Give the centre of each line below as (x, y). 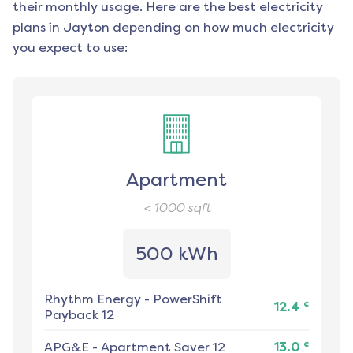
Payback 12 (79, 315)
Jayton (86, 28)
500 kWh (176, 254)
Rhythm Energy (93, 299)
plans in (36, 28)
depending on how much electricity (222, 28)
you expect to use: (70, 48)
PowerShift (188, 299)
